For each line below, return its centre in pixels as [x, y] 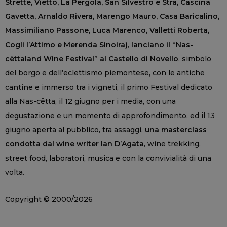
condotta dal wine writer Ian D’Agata [74, 144]
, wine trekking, [172, 144]
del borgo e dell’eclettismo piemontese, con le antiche [105, 73]
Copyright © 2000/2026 [49, 199]
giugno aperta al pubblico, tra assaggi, [75, 129]
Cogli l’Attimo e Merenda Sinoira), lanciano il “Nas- [99, 44]
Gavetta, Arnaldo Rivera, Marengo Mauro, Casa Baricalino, [112, 16]
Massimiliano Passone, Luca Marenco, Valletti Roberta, [107, 30]
